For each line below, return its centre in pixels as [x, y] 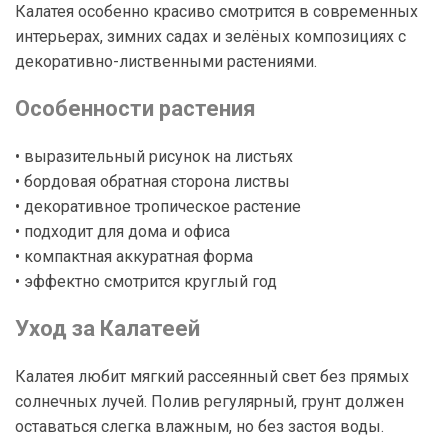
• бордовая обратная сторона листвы [152, 181]
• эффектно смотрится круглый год [146, 281]
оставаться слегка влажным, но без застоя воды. [199, 426]
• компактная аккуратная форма [134, 256]
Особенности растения [135, 108]
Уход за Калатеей [107, 328]
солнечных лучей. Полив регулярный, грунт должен [209, 401]
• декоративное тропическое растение [158, 206]
